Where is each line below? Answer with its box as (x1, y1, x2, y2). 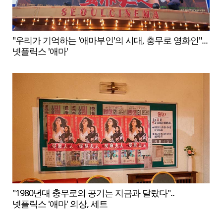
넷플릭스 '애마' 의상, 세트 (12, 197, 108, 210)
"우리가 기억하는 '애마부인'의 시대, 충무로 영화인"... (12, 34, 208, 46)
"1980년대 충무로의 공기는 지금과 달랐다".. (12, 186, 174, 199)
